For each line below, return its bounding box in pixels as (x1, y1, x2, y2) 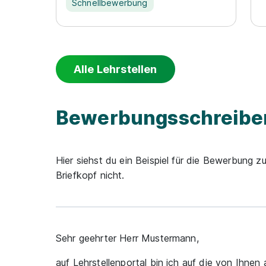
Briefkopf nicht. (56, 169, 125, 181)
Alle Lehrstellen (74, 62, 157, 75)
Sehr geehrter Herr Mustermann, (56, 232, 199, 244)
